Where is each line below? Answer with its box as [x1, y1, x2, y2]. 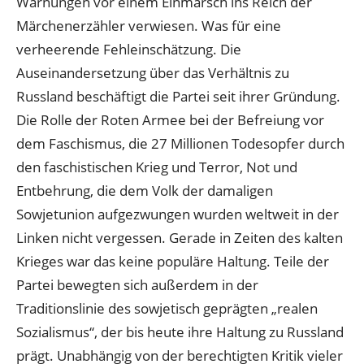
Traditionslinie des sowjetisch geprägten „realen [16, 298, 318, 318]
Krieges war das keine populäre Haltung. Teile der [16, 251, 329, 271]
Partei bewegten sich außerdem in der [16, 275, 258, 294]
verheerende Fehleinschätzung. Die [16, 39, 241, 58]
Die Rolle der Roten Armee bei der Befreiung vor [16, 110, 324, 129]
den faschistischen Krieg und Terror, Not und [16, 157, 297, 176]
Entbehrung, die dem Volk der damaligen [16, 180, 273, 200]
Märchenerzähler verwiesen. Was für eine [16, 15, 281, 35]
